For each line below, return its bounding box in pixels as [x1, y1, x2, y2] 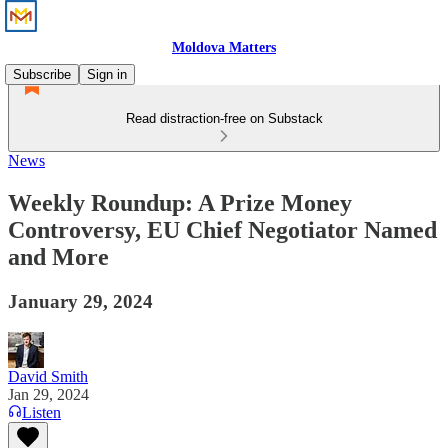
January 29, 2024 [8, 290, 153, 312]
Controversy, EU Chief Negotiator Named [8, 216, 437, 243]
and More [8, 243, 109, 270]
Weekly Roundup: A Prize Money [8, 189, 352, 216]
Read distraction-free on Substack [125, 111, 323, 126]
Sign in [87, 67, 127, 82]
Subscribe [13, 67, 71, 82]
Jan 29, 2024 [8, 385, 89, 403]
